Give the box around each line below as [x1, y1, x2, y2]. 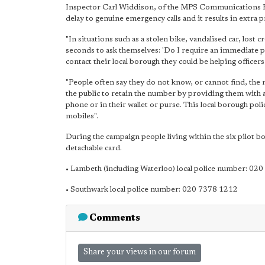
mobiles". [66, 112, 98, 120]
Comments [88, 214, 140, 223]
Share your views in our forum [83, 248, 196, 257]
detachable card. [66, 144, 122, 152]
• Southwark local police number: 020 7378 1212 [66, 186, 238, 193]
